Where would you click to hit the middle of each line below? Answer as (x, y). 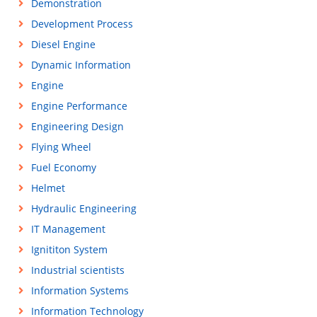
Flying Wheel (61, 147)
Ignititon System (69, 250)
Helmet (48, 188)
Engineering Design (77, 127)
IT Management (68, 229)
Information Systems (80, 291)
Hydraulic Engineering (83, 209)
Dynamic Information (81, 65)
